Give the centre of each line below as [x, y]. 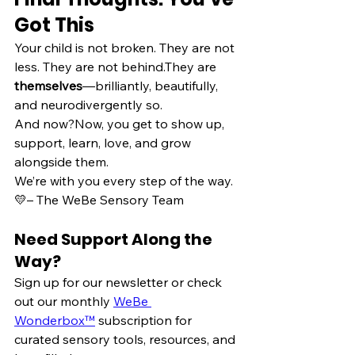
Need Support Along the [115, 240]
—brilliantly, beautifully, [152, 86]
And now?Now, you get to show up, [121, 124]
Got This [54, 25]
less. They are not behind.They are [117, 67]
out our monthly [64, 302]
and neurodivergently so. [88, 105]
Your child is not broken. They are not [126, 48]
